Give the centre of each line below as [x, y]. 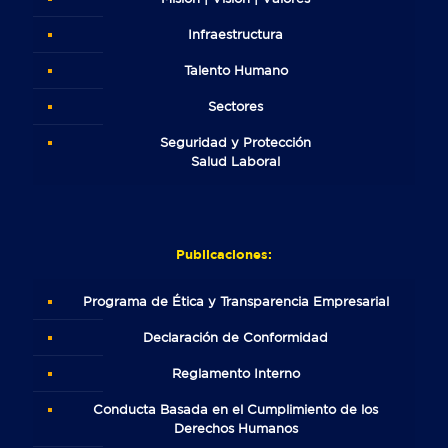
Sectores [235, 107]
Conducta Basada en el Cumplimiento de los [235, 410]
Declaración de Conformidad [235, 338]
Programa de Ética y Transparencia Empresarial [235, 302]
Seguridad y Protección [235, 143]
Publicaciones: [224, 254]
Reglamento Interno [235, 374]
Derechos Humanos [235, 429]
